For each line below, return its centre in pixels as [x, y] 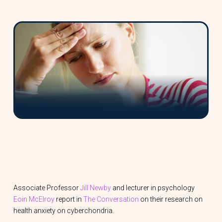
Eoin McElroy [34, 199]
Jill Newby [95, 188]
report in [69, 199]
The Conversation [111, 199]
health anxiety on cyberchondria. [64, 211]
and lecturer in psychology [153, 188]
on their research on [170, 199]
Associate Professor [47, 188]
